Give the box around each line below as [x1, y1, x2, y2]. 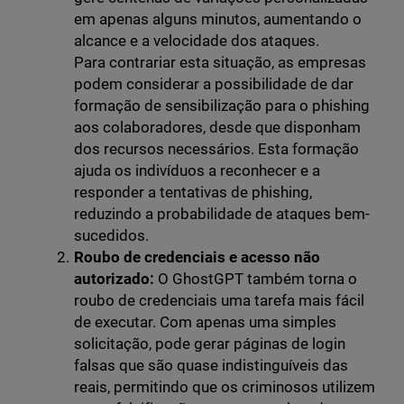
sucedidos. [73, 226, 149, 245]
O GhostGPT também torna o [153, 270, 358, 289]
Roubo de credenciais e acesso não [73, 248, 321, 267]
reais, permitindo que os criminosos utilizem [73, 378, 376, 397]
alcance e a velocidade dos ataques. [73, 32, 324, 50]
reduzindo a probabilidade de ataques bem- [73, 205, 371, 224]
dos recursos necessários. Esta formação [73, 140, 360, 159]
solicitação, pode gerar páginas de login [73, 335, 346, 353]
